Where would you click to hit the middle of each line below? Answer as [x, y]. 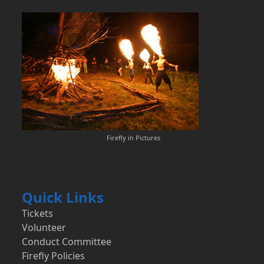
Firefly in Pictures [133, 138]
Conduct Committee [67, 242]
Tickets [38, 214]
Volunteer [44, 228]
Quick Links [63, 197]
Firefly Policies [54, 256]
